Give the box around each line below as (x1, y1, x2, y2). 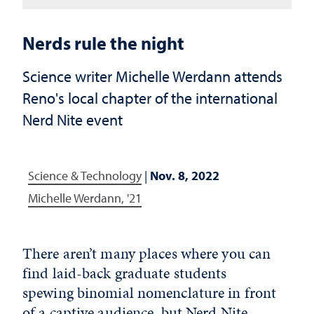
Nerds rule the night (22, 31, 184, 55)
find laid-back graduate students (22, 262, 227, 284)
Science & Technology (28, 168, 142, 184)
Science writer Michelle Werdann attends (22, 66, 282, 86)
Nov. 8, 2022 (150, 168, 219, 184)
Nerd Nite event (22, 109, 123, 130)
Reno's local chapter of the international (22, 88, 278, 108)
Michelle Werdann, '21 (28, 190, 142, 206)
